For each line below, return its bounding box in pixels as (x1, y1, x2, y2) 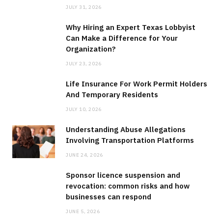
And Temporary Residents (66, 89, 158, 99)
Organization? (66, 44, 116, 54)
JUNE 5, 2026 (66, 208, 100, 215)
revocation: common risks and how (66, 181, 190, 191)
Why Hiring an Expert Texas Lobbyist (66, 22, 195, 32)
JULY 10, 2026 (66, 106, 102, 112)
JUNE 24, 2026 (66, 151, 103, 158)
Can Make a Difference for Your (66, 33, 178, 43)
